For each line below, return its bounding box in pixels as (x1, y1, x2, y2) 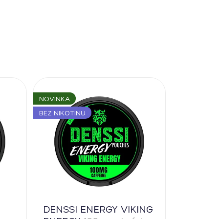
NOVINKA (39, 94, 70, 104)
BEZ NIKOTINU (39, 108, 86, 117)
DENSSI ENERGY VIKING (43, 202, 153, 215)
